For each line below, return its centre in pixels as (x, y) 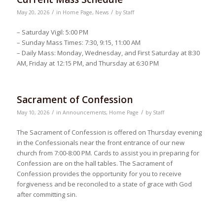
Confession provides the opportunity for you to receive (99, 174)
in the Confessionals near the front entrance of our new (100, 143)
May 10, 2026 (33, 113)
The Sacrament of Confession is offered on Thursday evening (109, 132)
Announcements (84, 113)
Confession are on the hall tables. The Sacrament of (94, 164)
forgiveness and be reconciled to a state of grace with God (104, 184)
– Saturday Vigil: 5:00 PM (52, 32)
